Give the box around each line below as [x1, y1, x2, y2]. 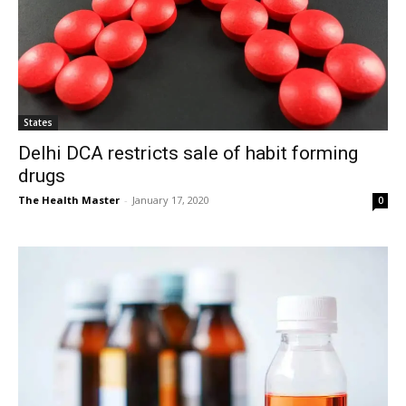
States [24, 115, 53, 129]
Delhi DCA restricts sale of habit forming [18, 141, 358, 164]
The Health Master [18, 192, 120, 207]
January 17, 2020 [132, 192, 209, 207]
